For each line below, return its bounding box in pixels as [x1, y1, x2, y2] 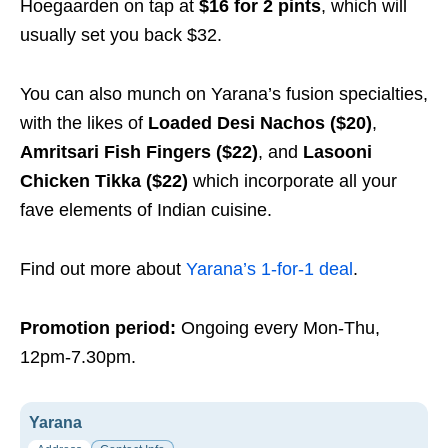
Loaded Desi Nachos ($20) [148, 112, 372, 133]
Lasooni [303, 141, 372, 162]
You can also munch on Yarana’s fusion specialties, [20, 83, 428, 104]
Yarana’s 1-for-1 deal [186, 258, 353, 279]
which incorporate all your [188, 170, 397, 191]
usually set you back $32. [20, 24, 222, 45]
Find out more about [20, 258, 186, 279]
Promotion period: [20, 317, 181, 338]
